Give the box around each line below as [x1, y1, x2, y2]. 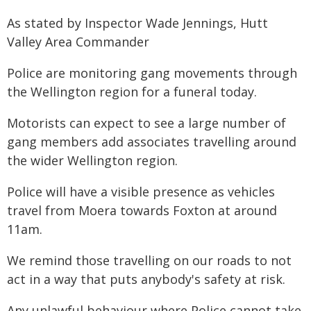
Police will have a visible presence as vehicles [7, 183, 275, 200]
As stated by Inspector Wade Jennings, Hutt [7, 15, 268, 31]
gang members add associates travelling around [7, 133, 296, 150]
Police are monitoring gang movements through [7, 65, 297, 81]
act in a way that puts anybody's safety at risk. [7, 271, 285, 287]
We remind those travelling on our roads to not [7, 252, 292, 269]
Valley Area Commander [7, 33, 149, 50]
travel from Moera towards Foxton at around [7, 202, 277, 219]
